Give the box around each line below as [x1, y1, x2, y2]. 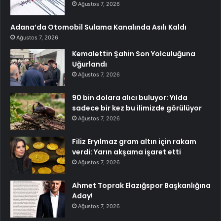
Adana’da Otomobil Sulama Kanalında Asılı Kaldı [10, 22, 186, 32]
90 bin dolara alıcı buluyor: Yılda [72, 92, 187, 103]
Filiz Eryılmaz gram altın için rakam [72, 136, 196, 147]
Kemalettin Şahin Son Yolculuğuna [72, 48, 195, 59]
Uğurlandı [72, 59, 107, 69]
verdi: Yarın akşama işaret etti [72, 147, 181, 157]
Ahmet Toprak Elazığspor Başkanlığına [72, 180, 211, 190]
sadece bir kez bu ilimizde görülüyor [72, 103, 202, 113]
